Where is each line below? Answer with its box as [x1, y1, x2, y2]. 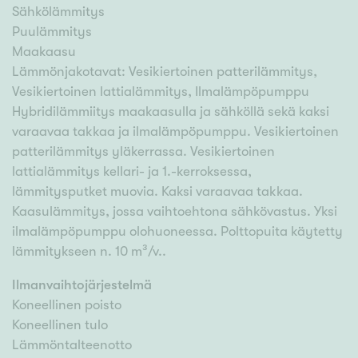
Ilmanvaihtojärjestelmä [12, 277, 152, 293]
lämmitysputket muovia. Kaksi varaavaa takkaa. [12, 184, 303, 200]
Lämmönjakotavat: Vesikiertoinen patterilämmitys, [12, 64, 317, 80]
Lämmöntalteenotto [12, 337, 132, 353]
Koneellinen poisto [12, 297, 121, 313]
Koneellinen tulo [12, 317, 108, 333]
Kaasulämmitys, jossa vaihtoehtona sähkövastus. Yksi [12, 204, 337, 220]
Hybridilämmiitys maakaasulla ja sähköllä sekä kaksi [12, 104, 329, 120]
